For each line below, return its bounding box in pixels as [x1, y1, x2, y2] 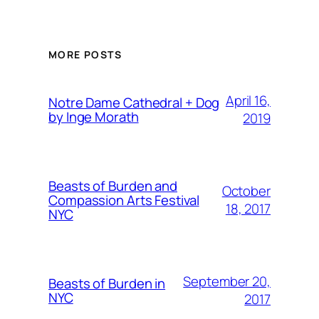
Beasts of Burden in [48, 274, 166, 293]
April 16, [225, 91, 271, 110]
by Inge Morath [48, 108, 139, 126]
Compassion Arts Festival [48, 191, 199, 209]
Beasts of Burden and [48, 177, 177, 195]
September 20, [183, 272, 271, 291]
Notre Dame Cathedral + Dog [48, 93, 220, 112]
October [221, 182, 271, 200]
